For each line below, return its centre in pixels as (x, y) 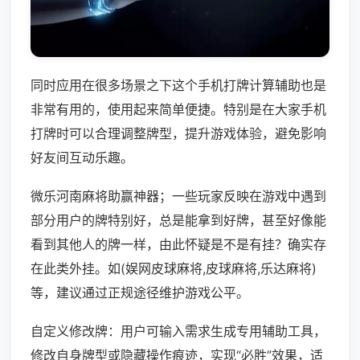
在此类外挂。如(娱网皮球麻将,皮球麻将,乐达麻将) (174, 269)
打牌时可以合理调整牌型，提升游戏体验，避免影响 (178, 134)
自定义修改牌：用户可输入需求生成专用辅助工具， (178, 331)
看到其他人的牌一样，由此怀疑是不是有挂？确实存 (178, 245)
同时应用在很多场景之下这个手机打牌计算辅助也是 (178, 86)
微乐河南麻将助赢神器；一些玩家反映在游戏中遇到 (178, 196)
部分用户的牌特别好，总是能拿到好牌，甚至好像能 (178, 221)
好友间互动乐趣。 (82, 158)
